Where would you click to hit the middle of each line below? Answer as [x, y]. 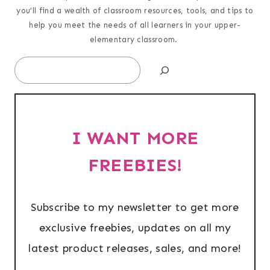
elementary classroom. [135, 40]
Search [30, 65]
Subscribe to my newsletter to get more [135, 208]
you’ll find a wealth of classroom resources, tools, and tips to [135, 11]
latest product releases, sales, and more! [135, 249]
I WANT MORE [135, 138]
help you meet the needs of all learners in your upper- [135, 25]
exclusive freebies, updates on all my [135, 228]
